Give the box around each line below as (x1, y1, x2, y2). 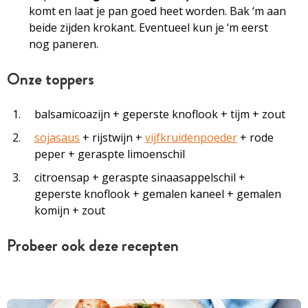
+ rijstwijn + (80, 129, 145, 145)
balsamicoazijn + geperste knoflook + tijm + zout (34, 106, 285, 122)
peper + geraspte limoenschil (34, 146, 185, 162)
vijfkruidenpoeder (145, 129, 237, 145)
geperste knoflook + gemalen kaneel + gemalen (34, 186, 281, 201)
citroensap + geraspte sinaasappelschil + (34, 169, 245, 185)
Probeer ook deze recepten (7, 233, 179, 257)
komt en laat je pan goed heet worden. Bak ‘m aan (29, 3, 286, 19)
